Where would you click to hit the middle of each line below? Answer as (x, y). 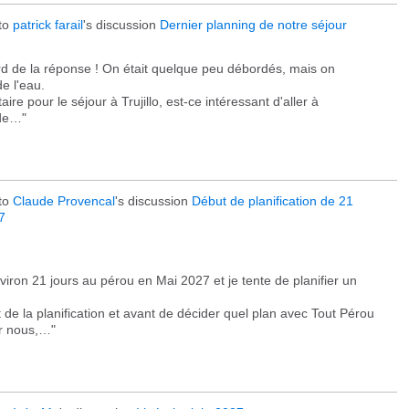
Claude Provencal (64, 201)
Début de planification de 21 (273, 201)
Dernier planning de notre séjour (253, 25)
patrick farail (48, 25)
